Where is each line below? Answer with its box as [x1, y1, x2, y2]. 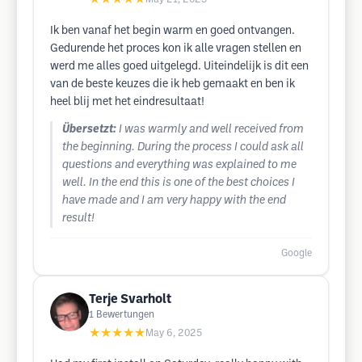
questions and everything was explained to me [62, 160, 297, 170]
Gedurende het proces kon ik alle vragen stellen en [50, 44, 301, 54]
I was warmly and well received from [119, 124, 304, 135]
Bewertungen [96, 310, 154, 319]
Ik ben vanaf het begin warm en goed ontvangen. [50, 26, 295, 36]
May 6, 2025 [145, 329, 202, 338]
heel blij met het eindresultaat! [50, 97, 204, 107]
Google [281, 249, 312, 258]
